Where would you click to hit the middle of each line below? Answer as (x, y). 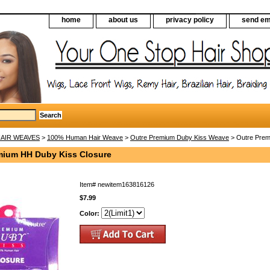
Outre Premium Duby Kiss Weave (180, 137)
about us (123, 20)
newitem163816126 (126, 184)
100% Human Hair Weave (85, 137)
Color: (90, 213)
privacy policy (190, 20)
